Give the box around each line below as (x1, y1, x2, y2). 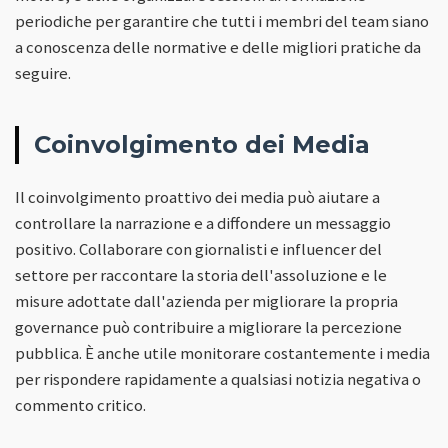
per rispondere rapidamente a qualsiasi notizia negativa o (15, 367, 421, 390)
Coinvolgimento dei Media (34, 129, 370, 159)
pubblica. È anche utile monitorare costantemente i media (15, 341, 430, 364)
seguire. (15, 61, 71, 84)
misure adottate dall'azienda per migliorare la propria (15, 289, 398, 312)
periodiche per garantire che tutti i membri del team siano (15, 9, 429, 32)
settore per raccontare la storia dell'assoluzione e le (15, 263, 387, 286)
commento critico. (15, 393, 146, 416)
